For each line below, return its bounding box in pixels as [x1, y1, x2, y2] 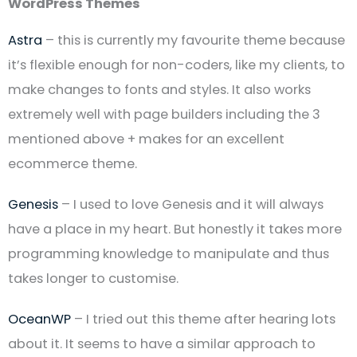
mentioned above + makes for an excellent [8, 130, 284, 149]
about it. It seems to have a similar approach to [8, 335, 316, 354]
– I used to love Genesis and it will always [58, 195, 324, 214]
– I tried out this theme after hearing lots [71, 310, 335, 329]
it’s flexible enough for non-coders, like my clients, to [8, 56, 345, 75]
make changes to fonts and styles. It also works [8, 80, 311, 100]
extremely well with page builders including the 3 [8, 105, 320, 124]
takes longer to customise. [8, 269, 178, 288]
